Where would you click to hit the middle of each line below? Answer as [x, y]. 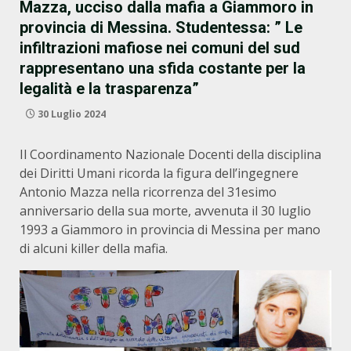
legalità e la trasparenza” [109, 89]
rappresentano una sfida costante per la [163, 68]
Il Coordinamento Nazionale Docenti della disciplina [170, 154]
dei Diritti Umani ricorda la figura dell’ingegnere [159, 173]
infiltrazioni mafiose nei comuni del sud [160, 48]
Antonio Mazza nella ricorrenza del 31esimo [148, 192]
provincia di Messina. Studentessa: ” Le [161, 27]
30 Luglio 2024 [71, 114]
